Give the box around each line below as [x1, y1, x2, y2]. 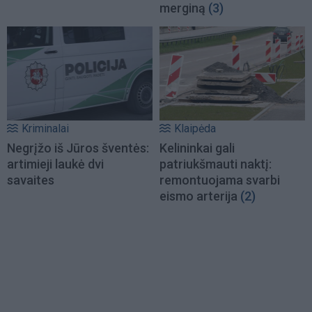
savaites [7, 172, 54, 187]
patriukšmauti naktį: [159, 156, 272, 171]
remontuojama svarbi [159, 172, 280, 187]
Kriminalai [22, 121, 69, 135]
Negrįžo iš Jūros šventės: [7, 140, 149, 155]
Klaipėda [174, 121, 216, 135]
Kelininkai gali [159, 140, 235, 155]
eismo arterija [159, 188, 237, 203]
